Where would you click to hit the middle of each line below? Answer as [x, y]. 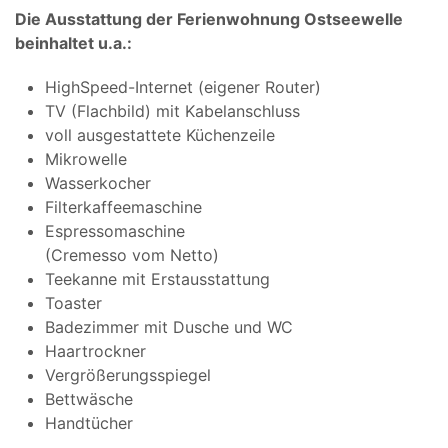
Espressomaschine [115, 230]
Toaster [73, 302]
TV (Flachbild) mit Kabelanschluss [172, 110]
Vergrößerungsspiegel [128, 374]
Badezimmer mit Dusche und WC [169, 326]
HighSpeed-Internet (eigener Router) [183, 86]
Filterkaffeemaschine [123, 206]
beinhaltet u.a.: [73, 42]
